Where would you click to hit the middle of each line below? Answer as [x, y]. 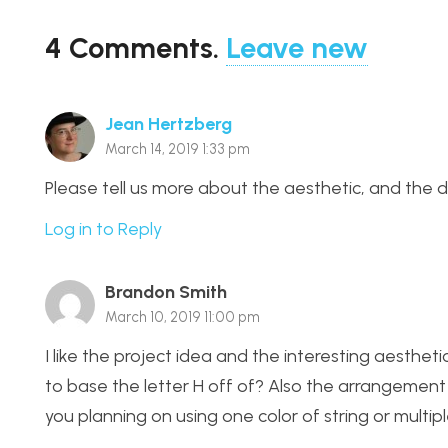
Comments [141, 48]
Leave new [297, 48]
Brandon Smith [166, 291]
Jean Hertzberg [168, 124]
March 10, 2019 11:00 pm [182, 316]
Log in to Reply [103, 228]
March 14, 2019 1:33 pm [177, 149]
